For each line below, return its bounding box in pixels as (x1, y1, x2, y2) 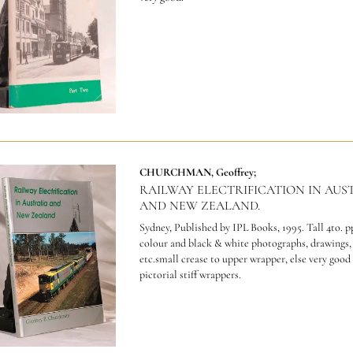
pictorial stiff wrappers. (139, 267, 241, 281)
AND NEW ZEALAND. (139, 197, 260, 214)
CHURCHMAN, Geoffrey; (139, 165, 256, 179)
